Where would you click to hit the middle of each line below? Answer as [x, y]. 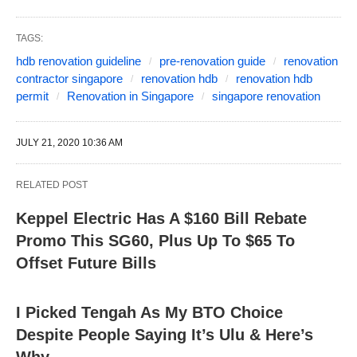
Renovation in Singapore [130, 96]
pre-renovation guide [212, 61]
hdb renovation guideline [78, 61]
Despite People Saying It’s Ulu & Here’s [165, 335]
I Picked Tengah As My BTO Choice [149, 312]
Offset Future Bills [86, 263]
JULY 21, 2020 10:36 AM [69, 143]
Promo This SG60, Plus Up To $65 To [155, 241]
